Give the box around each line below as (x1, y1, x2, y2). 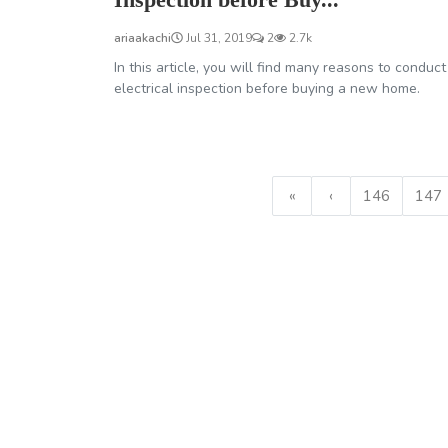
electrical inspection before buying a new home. (114, 78, 420, 98)
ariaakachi (114, 29, 171, 46)
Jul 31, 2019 (183, 29, 252, 46)
